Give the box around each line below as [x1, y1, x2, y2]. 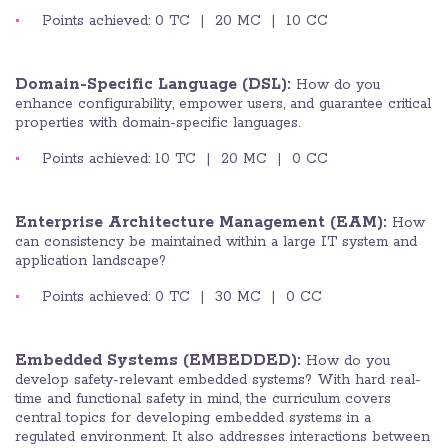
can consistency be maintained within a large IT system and [15, 233, 417, 252]
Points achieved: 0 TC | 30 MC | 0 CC [42, 288, 322, 307]
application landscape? [15, 252, 166, 271]
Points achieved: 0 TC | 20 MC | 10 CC [42, 12, 328, 31]
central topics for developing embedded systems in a [15, 409, 371, 428]
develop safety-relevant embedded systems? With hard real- [15, 371, 421, 390]
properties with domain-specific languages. [15, 114, 300, 133]
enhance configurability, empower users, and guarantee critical [15, 95, 431, 114]
